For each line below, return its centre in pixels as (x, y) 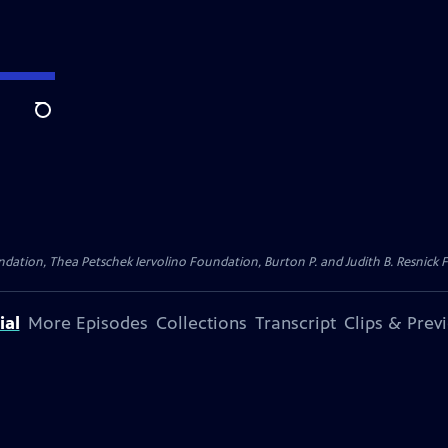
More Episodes (87, 323)
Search (58, 121)
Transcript (295, 323)
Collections (201, 323)
